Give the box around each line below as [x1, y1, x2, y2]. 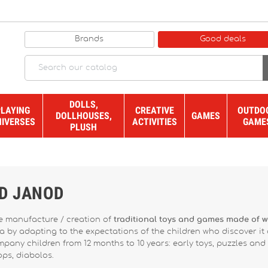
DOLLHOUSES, [55, 110, 112, 121]
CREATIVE [135, 104, 174, 116]
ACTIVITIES [132, 115, 177, 127]
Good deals [200, 35, 246, 43]
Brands [75, 35, 104, 43]
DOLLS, [69, 99, 98, 110]
